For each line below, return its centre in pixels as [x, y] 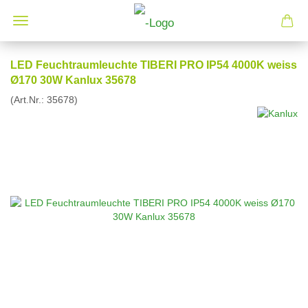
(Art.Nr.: [29, 100]
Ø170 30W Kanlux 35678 [73, 80]
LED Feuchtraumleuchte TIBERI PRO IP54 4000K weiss [154, 65]
